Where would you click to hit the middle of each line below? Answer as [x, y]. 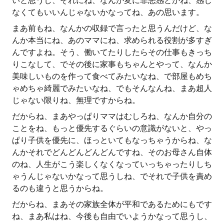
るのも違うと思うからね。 [60, 188]
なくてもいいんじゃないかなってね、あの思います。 [108, 12]
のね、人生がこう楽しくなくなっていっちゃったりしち [112, 164]
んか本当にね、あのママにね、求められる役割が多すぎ [112, 40]
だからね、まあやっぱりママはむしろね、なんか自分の [112, 116]
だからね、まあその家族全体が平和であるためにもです [112, 204]
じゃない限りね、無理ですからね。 [76, 100]
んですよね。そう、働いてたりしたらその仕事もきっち [112, 52]
